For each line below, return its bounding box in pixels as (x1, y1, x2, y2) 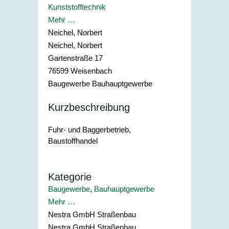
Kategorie (48, 171, 91, 182)
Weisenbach (71, 66, 112, 76)
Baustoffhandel (48, 136, 98, 146)
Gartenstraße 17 (48, 54, 103, 63)
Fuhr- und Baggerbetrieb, (48, 125, 131, 134)
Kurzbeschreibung (48, 101, 130, 113)
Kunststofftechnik (48, 3, 106, 12)
